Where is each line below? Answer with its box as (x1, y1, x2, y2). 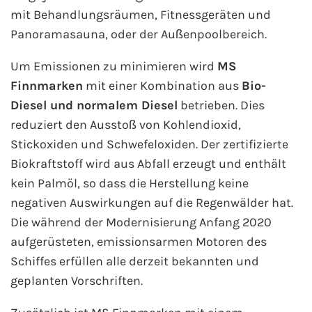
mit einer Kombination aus (83, 78, 242, 94)
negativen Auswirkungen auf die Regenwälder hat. (10, 195, 293, 211)
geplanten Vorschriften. (10, 273, 143, 289)
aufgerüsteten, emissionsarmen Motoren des (10, 234, 267, 250)
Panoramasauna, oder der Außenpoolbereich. (10, 26, 267, 42)
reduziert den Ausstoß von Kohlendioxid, (10, 117, 241, 133)
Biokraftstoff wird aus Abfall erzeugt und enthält (10, 156, 286, 172)
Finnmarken (10, 78, 83, 94)
